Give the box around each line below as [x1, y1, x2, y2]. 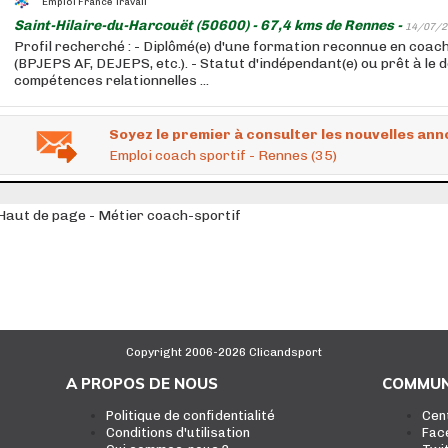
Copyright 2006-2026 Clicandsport [126, 345, 322, 359]
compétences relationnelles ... [14, 72, 209, 89]
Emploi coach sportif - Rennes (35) [109, 147, 337, 164]
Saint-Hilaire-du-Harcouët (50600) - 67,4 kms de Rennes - [14, 17, 405, 34]
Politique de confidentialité [105, 408, 275, 423]
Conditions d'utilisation [105, 425, 250, 440]
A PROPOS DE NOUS [65, 374, 218, 393]
